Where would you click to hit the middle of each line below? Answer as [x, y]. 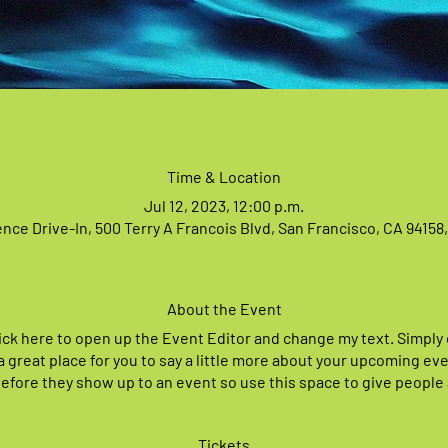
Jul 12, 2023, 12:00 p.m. [224, 205]
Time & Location [224, 176]
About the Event [224, 308]
